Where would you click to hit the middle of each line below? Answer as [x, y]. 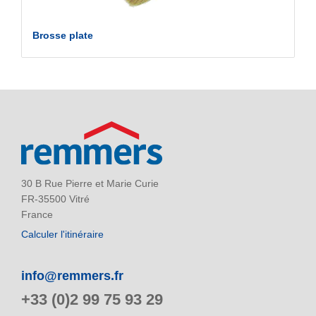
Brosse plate [63, 35]
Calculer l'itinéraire [62, 235]
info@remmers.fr [72, 275]
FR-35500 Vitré [55, 199]
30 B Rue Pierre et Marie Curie [90, 183]
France [37, 214]
